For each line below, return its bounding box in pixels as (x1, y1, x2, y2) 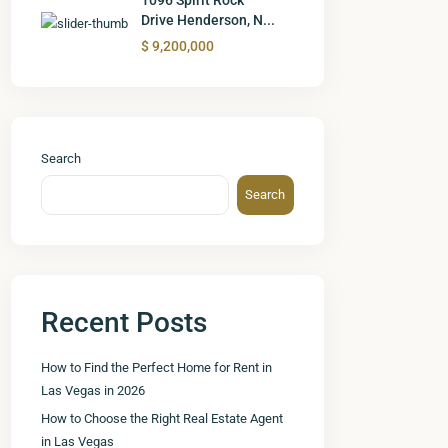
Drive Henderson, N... (141, 11, 275, 28)
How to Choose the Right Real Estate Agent (41, 410, 283, 426)
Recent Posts (41, 305, 207, 339)
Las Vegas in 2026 (41, 382, 145, 398)
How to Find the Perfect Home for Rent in (41, 359, 272, 375)
